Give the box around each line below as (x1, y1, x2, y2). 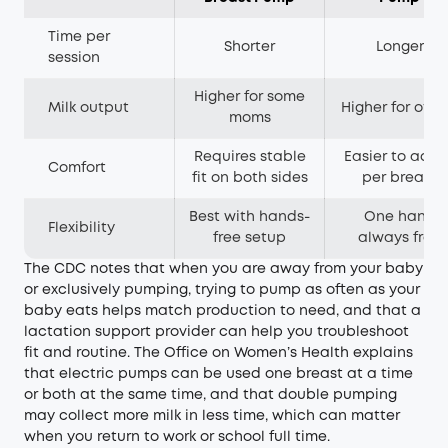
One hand (363, 211, 436, 223)
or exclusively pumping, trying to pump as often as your (24, 284, 420, 296)
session (48, 52, 100, 64)
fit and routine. (24, 347, 134, 359)
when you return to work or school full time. (24, 431, 330, 443)
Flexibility (48, 222, 115, 234)
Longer (375, 41, 424, 53)
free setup (213, 232, 286, 244)
